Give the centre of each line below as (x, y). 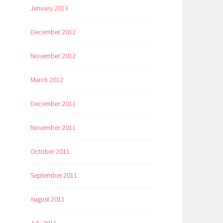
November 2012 (53, 56)
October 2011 (50, 152)
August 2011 (48, 199)
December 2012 (53, 32)
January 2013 (49, 8)
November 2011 (53, 128)
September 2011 (54, 175)
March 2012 (47, 80)
